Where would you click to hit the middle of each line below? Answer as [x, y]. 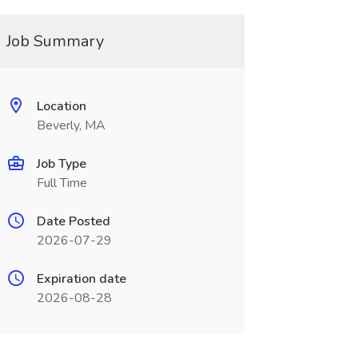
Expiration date [81, 279]
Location [61, 106]
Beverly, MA [71, 125]
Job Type [61, 164]
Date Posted [73, 221]
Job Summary [55, 41]
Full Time [62, 183]
